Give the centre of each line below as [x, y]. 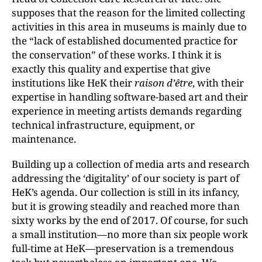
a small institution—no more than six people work [130, 234]
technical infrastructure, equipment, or [103, 125]
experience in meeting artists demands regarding [127, 111]
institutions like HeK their [73, 82]
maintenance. [44, 139]
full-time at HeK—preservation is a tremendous [123, 248]
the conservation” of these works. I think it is [117, 54]
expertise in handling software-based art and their [130, 96]
